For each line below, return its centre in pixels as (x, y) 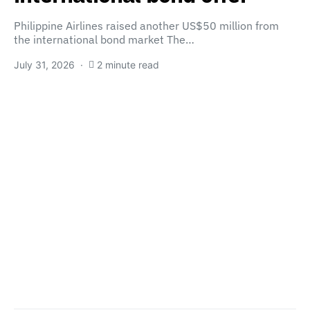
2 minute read (128, 65)
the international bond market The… (104, 39)
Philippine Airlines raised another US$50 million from (146, 26)
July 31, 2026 (44, 65)
